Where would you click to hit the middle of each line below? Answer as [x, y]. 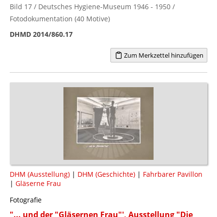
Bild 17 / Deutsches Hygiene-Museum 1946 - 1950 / [92, 6]
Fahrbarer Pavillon [173, 174]
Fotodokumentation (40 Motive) [60, 18]
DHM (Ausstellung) [40, 174]
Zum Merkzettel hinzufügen [163, 55]
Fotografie [26, 200]
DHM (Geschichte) [106, 174]
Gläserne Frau [38, 183]
